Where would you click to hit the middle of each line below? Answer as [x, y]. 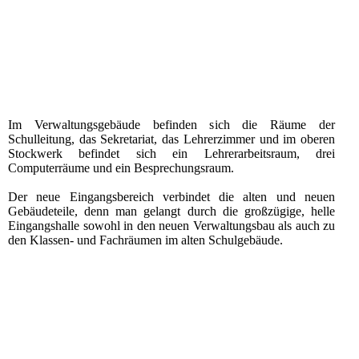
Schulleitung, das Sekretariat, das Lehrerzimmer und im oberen [171, 139]
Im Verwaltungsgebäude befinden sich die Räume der [171, 125]
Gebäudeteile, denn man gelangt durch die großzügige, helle [171, 212]
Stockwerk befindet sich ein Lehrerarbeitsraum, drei [171, 154]
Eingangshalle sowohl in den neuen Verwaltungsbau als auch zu [171, 226]
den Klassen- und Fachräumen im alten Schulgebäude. [145, 240]
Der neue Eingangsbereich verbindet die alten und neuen [171, 197]
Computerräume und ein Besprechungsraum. [121, 168]
